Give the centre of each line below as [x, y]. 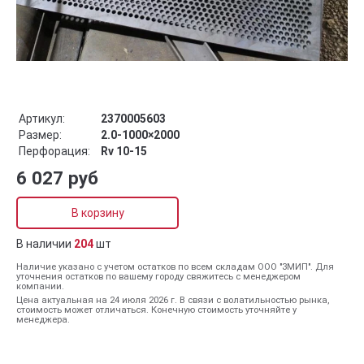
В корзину [97, 213]
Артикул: [42, 119]
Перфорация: [54, 152]
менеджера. [43, 320]
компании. [40, 287]
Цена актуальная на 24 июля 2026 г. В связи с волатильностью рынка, [173, 301]
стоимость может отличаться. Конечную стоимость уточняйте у [156, 310]
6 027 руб [57, 178]
